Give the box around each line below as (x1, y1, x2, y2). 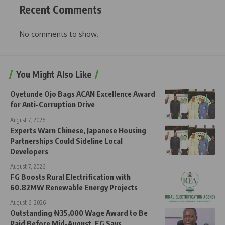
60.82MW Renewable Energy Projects (10, 182, 138, 192)
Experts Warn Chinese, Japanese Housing (10, 125, 146, 135)
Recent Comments (20, 3, 102, 17)
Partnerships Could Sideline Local (10, 136, 123, 145)
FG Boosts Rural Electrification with (10, 172, 131, 181)
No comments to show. (20, 29, 98, 39)
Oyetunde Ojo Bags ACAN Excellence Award (10, 89, 155, 98)
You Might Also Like (16, 68, 91, 80)
